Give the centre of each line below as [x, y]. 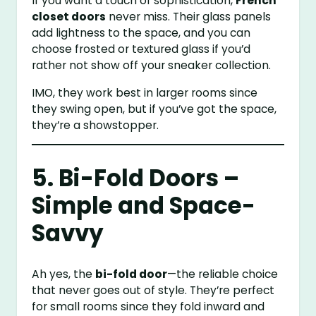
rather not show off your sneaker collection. [152, 65]
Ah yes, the [64, 274]
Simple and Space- [144, 206]
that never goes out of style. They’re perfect [153, 291]
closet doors [69, 16]
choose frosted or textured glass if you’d [141, 49]
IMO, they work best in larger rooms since [145, 92]
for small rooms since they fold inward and [148, 307]
